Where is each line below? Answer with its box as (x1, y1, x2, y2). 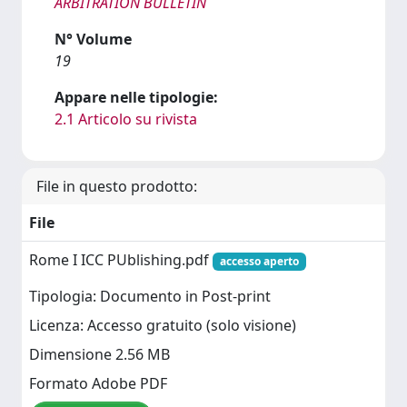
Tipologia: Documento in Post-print (29, 286, 271, 307)
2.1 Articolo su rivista (55, 109, 197, 129)
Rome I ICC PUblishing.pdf (29, 250, 213, 270)
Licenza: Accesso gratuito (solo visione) (29, 315, 296, 336)
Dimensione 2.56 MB (29, 344, 170, 365)
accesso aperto (219, 253, 299, 269)
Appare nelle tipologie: (55, 87, 218, 107)
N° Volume (55, 29, 132, 49)
